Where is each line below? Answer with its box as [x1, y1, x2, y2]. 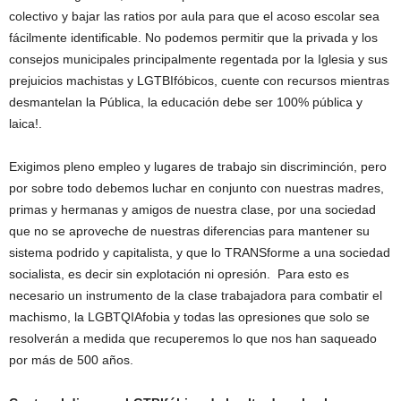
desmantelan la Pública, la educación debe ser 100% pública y [9, 94, 363, 109]
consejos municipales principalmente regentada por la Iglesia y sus [9, 51, 388, 66]
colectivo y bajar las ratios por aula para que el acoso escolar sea [9, 8, 380, 23]
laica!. [9, 115, 42, 131]
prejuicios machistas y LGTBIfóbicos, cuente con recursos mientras [9, 73, 389, 88]
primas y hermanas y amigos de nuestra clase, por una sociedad [9, 201, 376, 217]
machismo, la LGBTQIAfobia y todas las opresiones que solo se [9, 309, 370, 324]
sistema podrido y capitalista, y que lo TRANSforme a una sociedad [9, 244, 390, 260]
